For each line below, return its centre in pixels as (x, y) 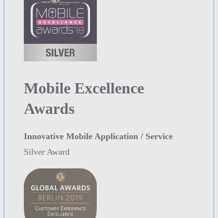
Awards (49, 109)
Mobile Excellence (84, 88)
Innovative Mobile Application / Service (98, 136)
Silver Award (47, 152)
